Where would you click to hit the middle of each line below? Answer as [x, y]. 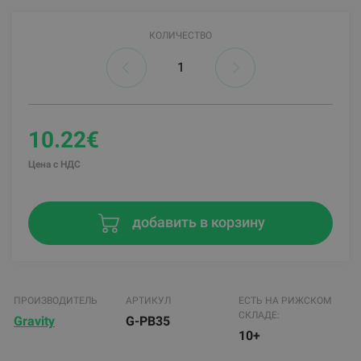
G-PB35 [148, 322]
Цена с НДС [54, 164]
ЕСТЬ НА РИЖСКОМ [284, 301]
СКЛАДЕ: [259, 315]
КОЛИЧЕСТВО [180, 35]
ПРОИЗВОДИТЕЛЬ [56, 301]
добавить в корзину [197, 222]
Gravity [34, 322]
